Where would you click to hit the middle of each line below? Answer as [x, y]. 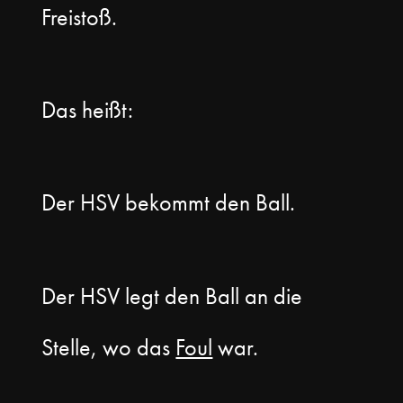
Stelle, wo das [109, 347]
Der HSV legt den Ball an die [172, 296]
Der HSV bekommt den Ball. [171, 203]
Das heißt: [90, 109]
